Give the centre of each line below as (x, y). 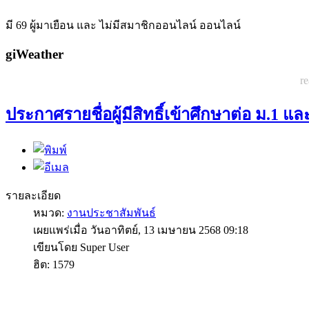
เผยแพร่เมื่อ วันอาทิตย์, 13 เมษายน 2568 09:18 (141, 230)
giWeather (34, 54)
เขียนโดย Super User (81, 248)
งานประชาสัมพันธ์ (111, 213)
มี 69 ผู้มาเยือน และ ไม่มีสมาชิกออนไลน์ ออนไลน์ (123, 26)
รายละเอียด (33, 196)
